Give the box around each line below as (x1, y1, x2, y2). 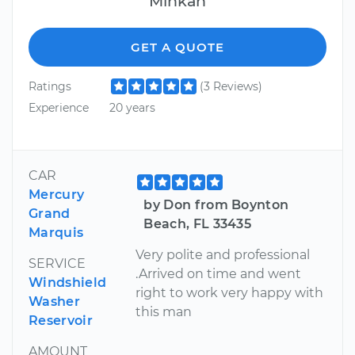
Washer (29, 294, 80, 310)
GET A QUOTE (131, 39, 224, 55)
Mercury (29, 187, 85, 203)
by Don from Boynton (143, 197, 289, 213)
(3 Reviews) (199, 78, 262, 94)
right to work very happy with (136, 285, 324, 301)
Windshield (29, 275, 107, 291)
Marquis (29, 225, 84, 241)
